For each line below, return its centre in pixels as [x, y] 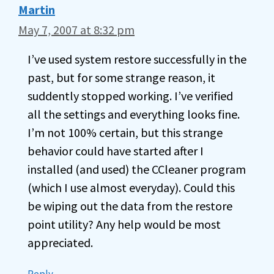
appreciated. [60, 243]
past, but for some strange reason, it [121, 77]
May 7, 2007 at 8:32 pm [76, 30]
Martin [37, 9]
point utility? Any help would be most [124, 224]
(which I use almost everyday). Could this [131, 187]
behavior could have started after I [116, 151]
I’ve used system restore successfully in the [137, 59]
